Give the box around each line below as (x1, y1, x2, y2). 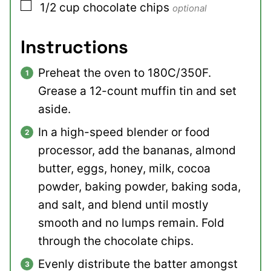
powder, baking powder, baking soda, (38, 180, 241, 194)
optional (172, 2, 207, 15)
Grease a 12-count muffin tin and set (38, 84, 237, 99)
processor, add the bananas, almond (38, 143, 236, 158)
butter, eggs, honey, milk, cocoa (38, 162, 211, 176)
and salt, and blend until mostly (38, 198, 209, 212)
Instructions (21, 35, 133, 59)
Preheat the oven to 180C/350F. (38, 66, 211, 80)
